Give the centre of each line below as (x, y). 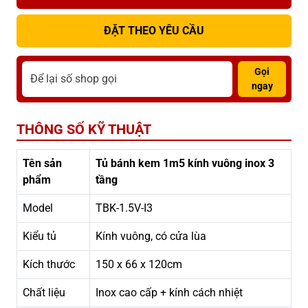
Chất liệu (44, 293)
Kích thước (50, 265)
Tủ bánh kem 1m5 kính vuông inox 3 (185, 164)
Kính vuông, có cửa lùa (151, 236)
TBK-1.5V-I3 (124, 208)
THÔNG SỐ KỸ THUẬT (84, 130)
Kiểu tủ (40, 236)
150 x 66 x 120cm (139, 265)
